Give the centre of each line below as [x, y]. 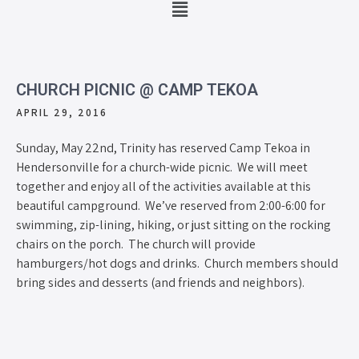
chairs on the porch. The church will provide [136, 244]
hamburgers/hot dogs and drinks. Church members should [177, 263]
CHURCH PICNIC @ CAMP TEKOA [137, 89]
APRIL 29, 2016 [62, 112]
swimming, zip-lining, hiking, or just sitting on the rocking [173, 224]
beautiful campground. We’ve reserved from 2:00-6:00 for [171, 205]
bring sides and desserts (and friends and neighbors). [160, 282]
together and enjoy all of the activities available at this [163, 186]
